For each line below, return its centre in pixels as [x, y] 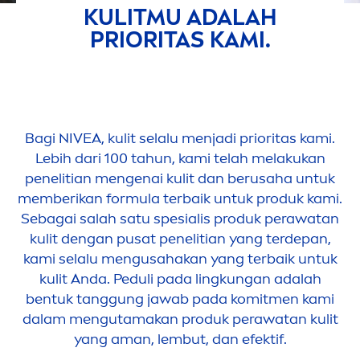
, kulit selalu [141, 139]
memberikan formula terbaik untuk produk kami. [180, 199]
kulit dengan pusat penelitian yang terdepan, [180, 239]
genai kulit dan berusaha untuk [230, 179]
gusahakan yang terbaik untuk [234, 259]
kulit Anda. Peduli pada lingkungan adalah [180, 279]
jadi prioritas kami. [274, 139]
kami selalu [62, 259]
